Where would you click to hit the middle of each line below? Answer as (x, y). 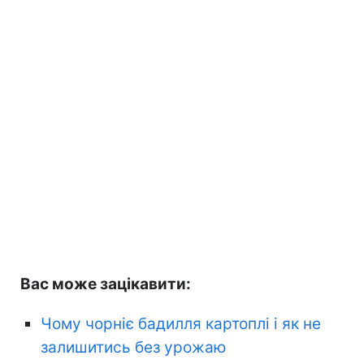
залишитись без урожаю (133, 347)
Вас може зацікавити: (106, 284)
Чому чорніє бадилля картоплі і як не (181, 323)
